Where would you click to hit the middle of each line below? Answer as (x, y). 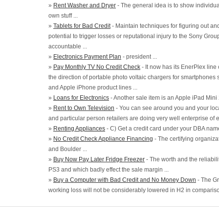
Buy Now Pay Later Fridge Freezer (99, 159)
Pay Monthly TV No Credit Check (97, 67)
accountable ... (68, 46)
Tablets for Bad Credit (82, 26)
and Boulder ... (68, 149)
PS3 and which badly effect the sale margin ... (109, 169)
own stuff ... (63, 15)
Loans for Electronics (81, 98)
